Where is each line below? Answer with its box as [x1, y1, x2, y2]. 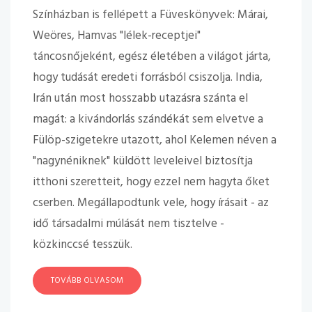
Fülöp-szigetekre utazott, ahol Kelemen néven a [33, 131, 276, 150]
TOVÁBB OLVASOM [51, 274, 123, 288]
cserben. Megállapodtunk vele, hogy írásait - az [33, 194, 269, 212]
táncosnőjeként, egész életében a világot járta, [33, 47, 271, 66]
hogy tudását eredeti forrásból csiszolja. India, [33, 68, 263, 87]
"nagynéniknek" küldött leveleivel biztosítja [33, 152, 253, 171]
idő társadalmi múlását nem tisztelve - [33, 214, 224, 233]
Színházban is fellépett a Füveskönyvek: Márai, [33, 6, 268, 24]
